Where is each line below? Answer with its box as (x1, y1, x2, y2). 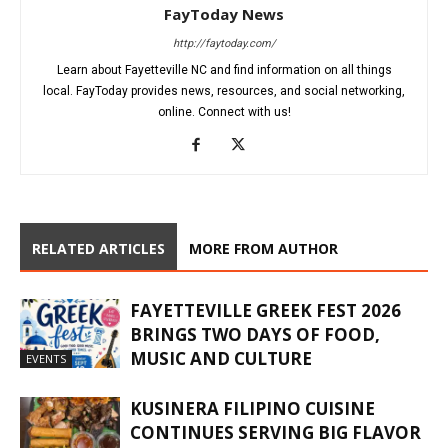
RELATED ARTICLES (32, 239, 165, 259)
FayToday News (164, 4, 284, 25)
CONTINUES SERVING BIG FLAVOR (130, 421, 421, 445)
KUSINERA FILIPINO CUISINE (130, 397, 375, 421)
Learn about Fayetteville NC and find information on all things (56, 63, 392, 78)
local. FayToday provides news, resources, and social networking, (43, 84, 405, 99)
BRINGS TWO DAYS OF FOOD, (130, 323, 380, 347)
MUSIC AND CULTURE (130, 347, 312, 371)
